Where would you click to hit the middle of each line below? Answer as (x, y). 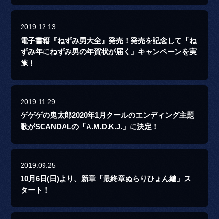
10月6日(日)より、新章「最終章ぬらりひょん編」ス (106, 179)
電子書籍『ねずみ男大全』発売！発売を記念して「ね (109, 41)
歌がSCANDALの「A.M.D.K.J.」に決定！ (90, 127)
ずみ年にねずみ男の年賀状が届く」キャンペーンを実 (109, 52)
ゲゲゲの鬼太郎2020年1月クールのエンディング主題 (108, 116)
